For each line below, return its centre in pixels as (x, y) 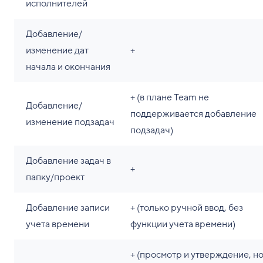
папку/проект (55, 178)
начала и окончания (68, 67)
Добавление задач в (68, 161)
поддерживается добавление (193, 114)
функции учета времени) (183, 225)
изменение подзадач (70, 122)
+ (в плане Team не (170, 98)
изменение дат (57, 51)
